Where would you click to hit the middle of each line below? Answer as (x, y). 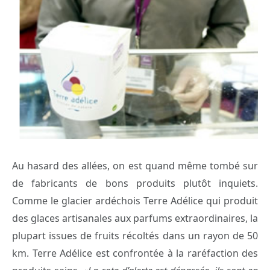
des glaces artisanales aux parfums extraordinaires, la (135, 218)
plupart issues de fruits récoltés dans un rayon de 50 (135, 235)
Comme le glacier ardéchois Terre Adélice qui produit (135, 200)
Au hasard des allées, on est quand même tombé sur (135, 165)
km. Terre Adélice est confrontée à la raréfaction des (135, 253)
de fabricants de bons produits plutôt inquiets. (135, 183)
